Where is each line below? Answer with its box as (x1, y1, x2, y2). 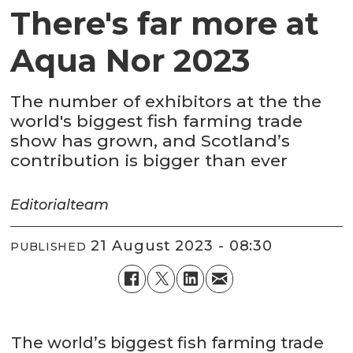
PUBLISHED (10, 240, 87, 255)
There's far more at (10, 4, 320, 43)
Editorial (10, 195, 71, 214)
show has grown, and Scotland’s (10, 131, 291, 151)
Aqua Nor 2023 (10, 41, 251, 80)
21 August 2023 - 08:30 (100, 237, 273, 255)
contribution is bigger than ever (10, 150, 288, 171)
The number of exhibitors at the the (10, 91, 322, 112)
